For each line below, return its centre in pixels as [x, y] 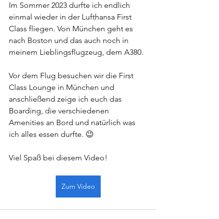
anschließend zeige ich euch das [66, 99]
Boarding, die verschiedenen [60, 111]
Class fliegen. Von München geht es [72, 29]
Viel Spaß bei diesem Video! [58, 158]
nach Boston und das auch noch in [70, 41]
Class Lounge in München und [63, 88]
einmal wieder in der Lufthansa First [71, 17]
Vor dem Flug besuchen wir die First [72, 76]
